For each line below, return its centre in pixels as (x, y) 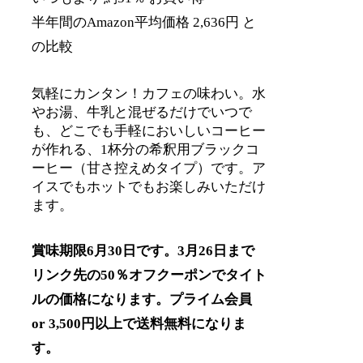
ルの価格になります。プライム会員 (142, 300)
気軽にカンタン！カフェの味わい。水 (149, 93)
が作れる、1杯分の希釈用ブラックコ (146, 149)
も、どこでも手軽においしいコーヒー (149, 130)
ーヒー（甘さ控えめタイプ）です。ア (149, 168)
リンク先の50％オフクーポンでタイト (149, 275)
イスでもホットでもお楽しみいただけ (149, 186)
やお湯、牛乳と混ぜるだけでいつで (142, 112)
